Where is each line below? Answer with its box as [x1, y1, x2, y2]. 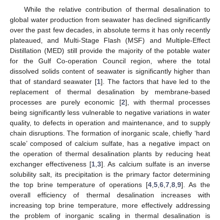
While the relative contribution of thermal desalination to [24, 5, 210, 13]
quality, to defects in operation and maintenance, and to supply [10, 118, 210, 127]
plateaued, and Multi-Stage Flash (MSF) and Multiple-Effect [10, 36, 210, 44]
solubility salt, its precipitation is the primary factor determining [10, 170, 210, 178]
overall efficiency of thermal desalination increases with [10, 191, 210, 199]
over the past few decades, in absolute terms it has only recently [10, 26, 210, 34]
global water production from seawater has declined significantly [10, 15, 210, 24]
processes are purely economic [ [10, 98, 121, 106]
